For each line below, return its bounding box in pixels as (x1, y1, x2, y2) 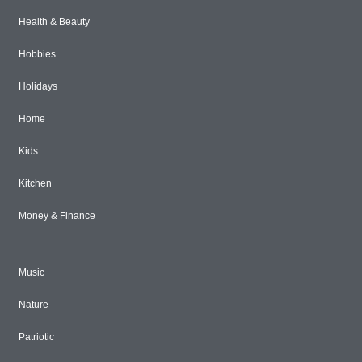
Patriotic (19, 331, 54, 343)
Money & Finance (19, 210, 95, 221)
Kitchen (19, 178, 52, 189)
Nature (19, 299, 48, 310)
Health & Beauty (19, 16, 90, 27)
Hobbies (19, 48, 56, 60)
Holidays (19, 81, 57, 92)
